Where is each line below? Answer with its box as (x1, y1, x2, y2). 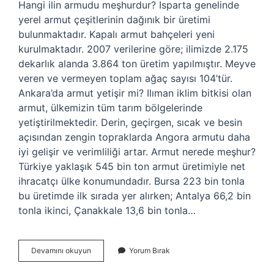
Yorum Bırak (129, 246, 170, 255)
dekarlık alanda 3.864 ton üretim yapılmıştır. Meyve (18, 57, 256, 70)
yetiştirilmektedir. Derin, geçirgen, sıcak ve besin (18, 116, 242, 128)
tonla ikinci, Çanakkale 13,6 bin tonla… (18, 204, 196, 217)
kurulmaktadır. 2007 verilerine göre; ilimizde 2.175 (18, 43, 248, 55)
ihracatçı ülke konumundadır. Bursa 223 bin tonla (18, 175, 245, 187)
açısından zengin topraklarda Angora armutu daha (18, 131, 250, 143)
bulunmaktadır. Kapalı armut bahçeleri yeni (18, 28, 215, 40)
